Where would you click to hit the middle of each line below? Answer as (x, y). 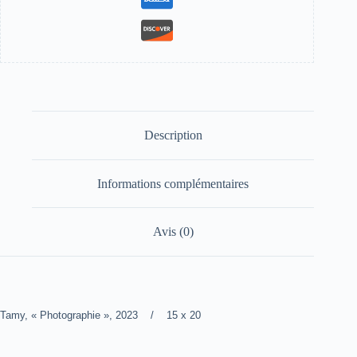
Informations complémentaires (173, 183)
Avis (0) (173, 232)
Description (173, 135)
